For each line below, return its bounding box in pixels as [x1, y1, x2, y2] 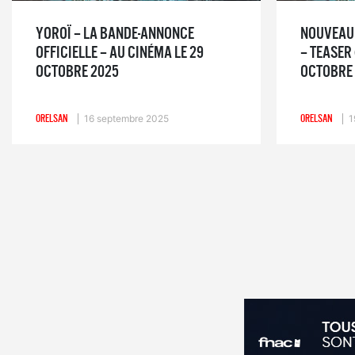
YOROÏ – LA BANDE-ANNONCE [36, 23, 194, 44]
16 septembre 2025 [84, 112, 169, 124]
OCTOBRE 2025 [36, 61, 119, 82]
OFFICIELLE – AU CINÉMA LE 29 [36, 42, 204, 63]
